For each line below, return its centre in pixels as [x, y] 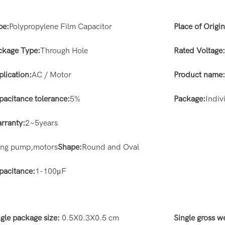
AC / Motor [52, 75]
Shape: [70, 147]
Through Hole [64, 51]
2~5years [42, 123]
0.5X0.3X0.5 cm [91, 218]
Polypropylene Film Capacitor [61, 27]
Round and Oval [110, 147]
